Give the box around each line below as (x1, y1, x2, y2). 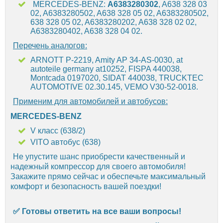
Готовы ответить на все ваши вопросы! (22, 207, 181, 216)
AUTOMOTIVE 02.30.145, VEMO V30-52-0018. (30, 82, 198, 91)
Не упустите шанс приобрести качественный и (13, 152, 185, 161)
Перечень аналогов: (13, 41, 87, 50)
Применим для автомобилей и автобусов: (13, 97, 168, 106)
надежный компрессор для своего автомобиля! (10, 162, 186, 171)
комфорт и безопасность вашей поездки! (10, 182, 161, 191)
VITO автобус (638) (30, 137, 101, 146)
